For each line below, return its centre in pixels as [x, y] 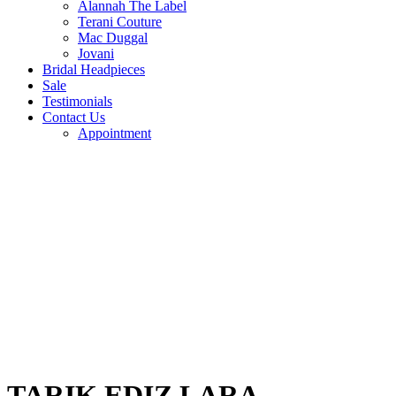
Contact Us [74, 117]
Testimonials [77, 101]
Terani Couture [120, 21]
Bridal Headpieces [94, 69]
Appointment [114, 133]
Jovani [96, 53]
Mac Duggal [113, 37]
